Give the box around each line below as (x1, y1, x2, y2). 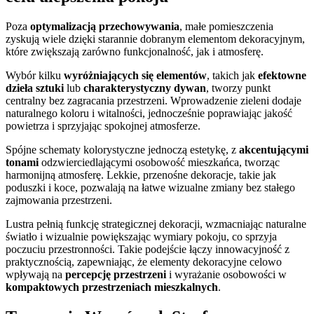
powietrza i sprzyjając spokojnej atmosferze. (6, 120, 200, 132)
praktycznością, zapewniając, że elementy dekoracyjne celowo (6, 256, 282, 268)
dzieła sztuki (6, 82, 64, 94)
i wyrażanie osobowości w (166, 268, 287, 280)
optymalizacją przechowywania (30, 20, 179, 32)
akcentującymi (239, 144, 308, 156)
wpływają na (6, 268, 65, 280)
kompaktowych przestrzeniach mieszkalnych (6, 281, 218, 293)
